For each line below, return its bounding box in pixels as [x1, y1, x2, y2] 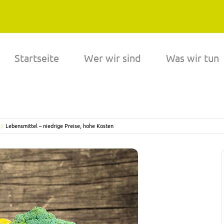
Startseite [14, 51, 59, 64]
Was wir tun [166, 51, 219, 64]
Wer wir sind [84, 51, 141, 64]
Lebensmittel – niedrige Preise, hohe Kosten [5, 121, 113, 129]
